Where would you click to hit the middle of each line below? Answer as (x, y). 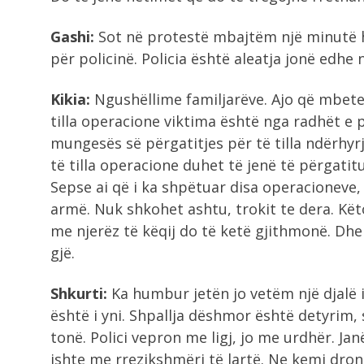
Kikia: (70, 99)
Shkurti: (79, 293)
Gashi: (72, 37)
